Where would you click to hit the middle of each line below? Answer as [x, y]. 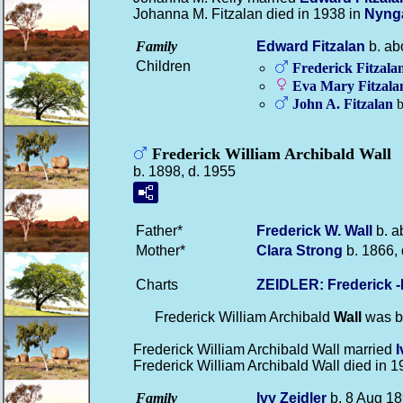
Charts [157, 285]
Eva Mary [325, 86]
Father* [159, 231]
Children [163, 66]
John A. [318, 104]
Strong [319, 251]
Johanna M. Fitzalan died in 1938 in [249, 14]
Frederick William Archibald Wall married [264, 349]
